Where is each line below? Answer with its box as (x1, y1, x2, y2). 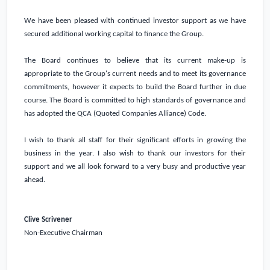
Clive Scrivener (24, 216, 72, 224)
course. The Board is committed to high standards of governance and (24, 96, 246, 105)
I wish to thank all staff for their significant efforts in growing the (24, 136, 246, 145)
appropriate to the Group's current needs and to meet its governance (24, 70, 246, 78)
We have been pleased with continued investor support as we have (24, 17, 246, 25)
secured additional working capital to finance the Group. (24, 30, 204, 39)
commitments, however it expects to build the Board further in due (24, 83, 246, 92)
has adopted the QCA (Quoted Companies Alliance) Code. (24, 110, 206, 118)
